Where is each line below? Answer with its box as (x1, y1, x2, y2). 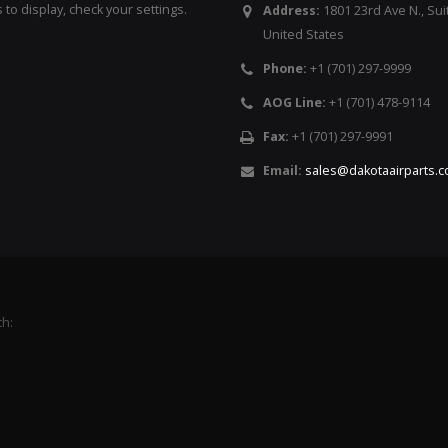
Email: (263, 162, 302, 179)
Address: (263, 2, 320, 19)
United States (263, 26, 344, 43)
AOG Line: (263, 94, 326, 111)
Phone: (263, 60, 307, 77)
